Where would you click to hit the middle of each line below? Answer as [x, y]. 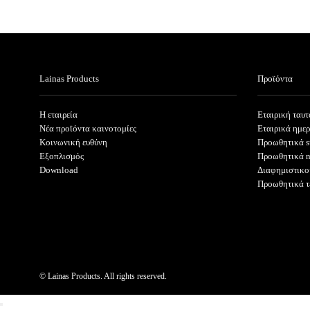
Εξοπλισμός [62, 156]
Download [59, 170]
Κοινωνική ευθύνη [73, 143]
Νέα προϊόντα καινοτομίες [88, 129]
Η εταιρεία [58, 115]
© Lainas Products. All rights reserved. [103, 276]
